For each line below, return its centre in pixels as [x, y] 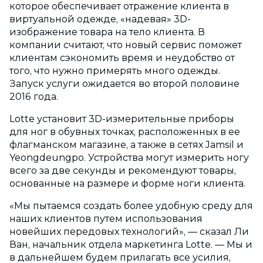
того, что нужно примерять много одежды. [115, 71]
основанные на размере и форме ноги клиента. [127, 184]
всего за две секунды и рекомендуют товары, [123, 171]
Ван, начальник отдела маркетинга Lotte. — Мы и [131, 245]
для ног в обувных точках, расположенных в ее [125, 132]
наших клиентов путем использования [106, 219]
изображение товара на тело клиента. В [107, 32]
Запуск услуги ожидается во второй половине [124, 84]
